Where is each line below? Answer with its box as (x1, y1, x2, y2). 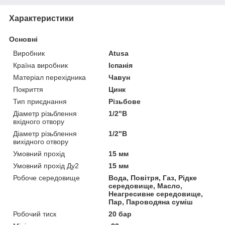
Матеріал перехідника (13, 73, 86, 82)
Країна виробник (13, 61, 68, 70)
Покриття (13, 85, 43, 94)
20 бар (108, 210, 132, 218)
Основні (9, 35, 38, 44)
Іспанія (108, 61, 133, 70)
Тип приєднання (13, 97, 67, 106)
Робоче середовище (13, 174, 80, 182)
